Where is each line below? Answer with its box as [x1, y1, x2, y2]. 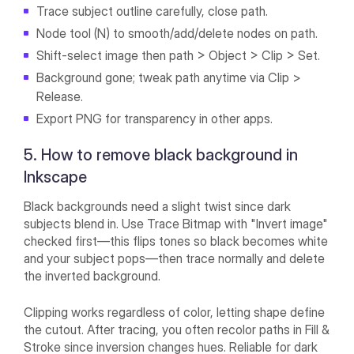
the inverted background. [24, 268, 161, 284]
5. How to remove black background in [24, 145, 299, 165]
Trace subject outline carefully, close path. [36, 3, 269, 20]
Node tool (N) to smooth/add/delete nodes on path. [36, 25, 318, 42]
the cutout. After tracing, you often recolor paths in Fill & [24, 322, 330, 338]
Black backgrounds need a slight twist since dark [24, 198, 292, 215]
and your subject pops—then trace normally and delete [24, 250, 326, 267]
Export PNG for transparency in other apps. [36, 111, 280, 127]
